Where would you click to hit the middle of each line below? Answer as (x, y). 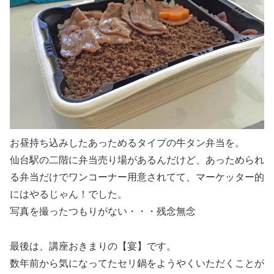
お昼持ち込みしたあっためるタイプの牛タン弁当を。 (127, 143)
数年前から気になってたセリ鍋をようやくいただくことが (137, 264)
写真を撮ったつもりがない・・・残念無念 (103, 212)
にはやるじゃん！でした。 (68, 194)
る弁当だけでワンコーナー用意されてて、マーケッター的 (137, 177)
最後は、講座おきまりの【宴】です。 (93, 246)
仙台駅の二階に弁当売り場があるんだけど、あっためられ (137, 160)
